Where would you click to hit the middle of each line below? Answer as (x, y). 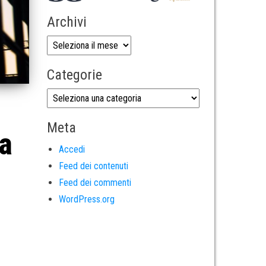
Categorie (74, 75)
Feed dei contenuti (93, 166)
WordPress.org (86, 199)
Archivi (66, 22)
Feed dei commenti (95, 182)
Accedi (72, 149)
